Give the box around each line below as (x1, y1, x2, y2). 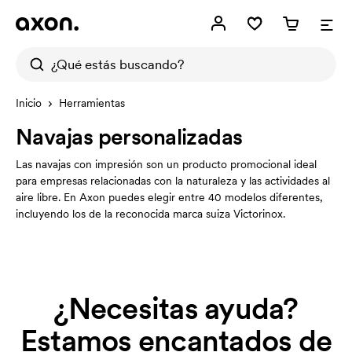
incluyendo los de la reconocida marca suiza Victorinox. (16, 207, 285, 221)
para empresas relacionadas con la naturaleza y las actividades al (16, 174, 330, 188)
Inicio (16, 96, 42, 110)
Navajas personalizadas (16, 123, 243, 151)
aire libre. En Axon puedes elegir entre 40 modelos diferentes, (16, 190, 323, 204)
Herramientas (59, 96, 125, 110)
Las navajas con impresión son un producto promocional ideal (16, 157, 317, 171)
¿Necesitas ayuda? (53, 290, 299, 328)
